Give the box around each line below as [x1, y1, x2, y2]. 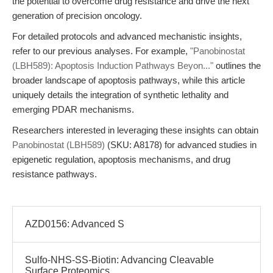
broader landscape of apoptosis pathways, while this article [12, 75, 245, 85]
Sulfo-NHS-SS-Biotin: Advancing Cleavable [25, 255, 214, 265]
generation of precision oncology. [12, 10, 142, 21]
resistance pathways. [12, 169, 97, 179]
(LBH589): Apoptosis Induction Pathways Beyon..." [12, 60, 213, 71]
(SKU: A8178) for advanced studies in [105, 140, 257, 150]
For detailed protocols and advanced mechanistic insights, [12, 31, 242, 41]
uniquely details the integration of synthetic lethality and [12, 90, 229, 100]
